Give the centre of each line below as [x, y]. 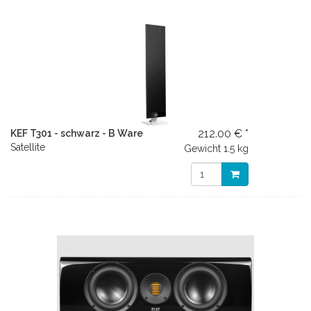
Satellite [28, 147]
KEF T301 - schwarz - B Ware [77, 133]
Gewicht [203, 149]
